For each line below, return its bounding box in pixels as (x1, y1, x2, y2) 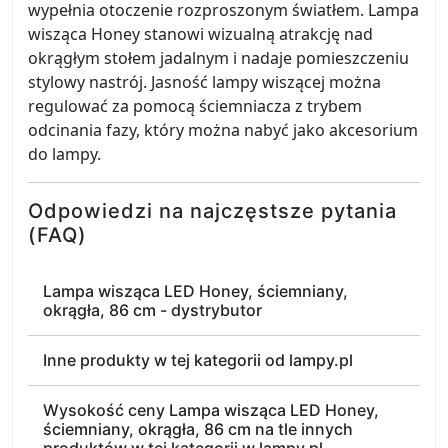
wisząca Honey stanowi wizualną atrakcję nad (28, 23, 373, 45)
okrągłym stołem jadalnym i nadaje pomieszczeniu (28, 47, 409, 69)
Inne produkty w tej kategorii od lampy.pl (43, 350, 353, 370)
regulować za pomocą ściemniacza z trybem (28, 95, 362, 117)
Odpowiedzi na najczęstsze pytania (28, 199, 397, 223)
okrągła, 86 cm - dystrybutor (43, 300, 262, 320)
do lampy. (28, 143, 101, 165)
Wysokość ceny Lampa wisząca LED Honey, (43, 400, 379, 420)
